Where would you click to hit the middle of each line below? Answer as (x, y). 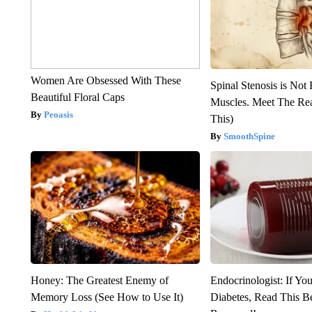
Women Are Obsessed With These (106, 80)
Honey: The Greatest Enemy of (99, 280)
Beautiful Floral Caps (77, 97)
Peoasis (58, 114)
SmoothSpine (250, 136)
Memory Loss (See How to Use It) (107, 297)
